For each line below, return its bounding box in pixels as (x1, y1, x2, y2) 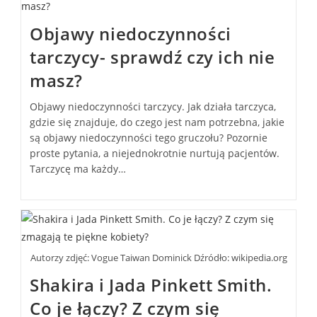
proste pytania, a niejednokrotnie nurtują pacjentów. (30, 146, 280, 160)
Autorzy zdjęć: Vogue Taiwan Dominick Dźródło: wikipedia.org (30, 251, 287, 265)
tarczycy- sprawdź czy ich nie (30, 45, 275, 69)
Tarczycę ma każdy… (30, 161, 127, 175)
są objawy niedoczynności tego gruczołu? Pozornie (30, 130, 268, 144)
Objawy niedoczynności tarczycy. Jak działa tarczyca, (30, 99, 277, 113)
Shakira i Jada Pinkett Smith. (30, 273, 272, 297)
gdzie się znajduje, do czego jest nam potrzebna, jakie (30, 115, 285, 129)
